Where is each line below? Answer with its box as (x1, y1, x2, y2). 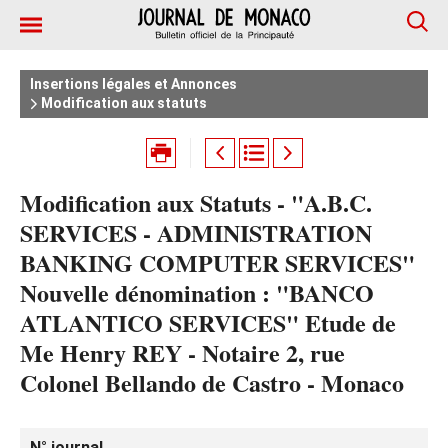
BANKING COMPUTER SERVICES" (20, 245, 415, 280)
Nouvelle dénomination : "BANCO (20, 275, 374, 310)
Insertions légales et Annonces (30, 76, 237, 92)
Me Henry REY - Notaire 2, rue (20, 335, 345, 370)
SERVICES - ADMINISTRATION (20, 215, 372, 250)
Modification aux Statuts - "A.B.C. (20, 185, 372, 220)
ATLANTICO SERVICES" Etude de (20, 305, 396, 340)
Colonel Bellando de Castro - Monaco (20, 365, 404, 400)
